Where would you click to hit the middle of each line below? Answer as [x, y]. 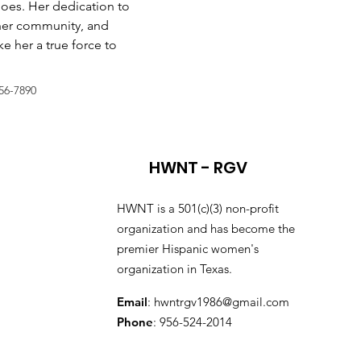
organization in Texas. [175, 269]
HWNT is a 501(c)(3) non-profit [198, 208]
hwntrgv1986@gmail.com [222, 302]
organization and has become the [206, 228]
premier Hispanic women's [188, 249]
